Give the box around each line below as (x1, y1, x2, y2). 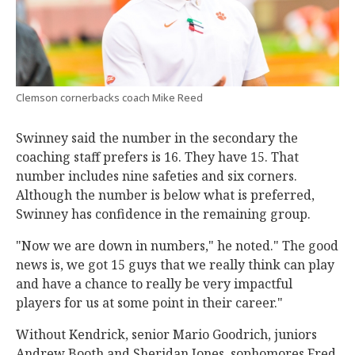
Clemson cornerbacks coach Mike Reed (16, 91, 203, 105)
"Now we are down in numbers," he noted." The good (16, 237, 338, 255)
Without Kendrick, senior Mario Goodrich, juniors (16, 326, 317, 344)
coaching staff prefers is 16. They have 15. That (16, 148, 299, 166)
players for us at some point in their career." (16, 294, 283, 312)
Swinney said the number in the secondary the (16, 129, 298, 147)
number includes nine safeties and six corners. (16, 167, 297, 185)
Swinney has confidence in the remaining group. (16, 205, 314, 223)
